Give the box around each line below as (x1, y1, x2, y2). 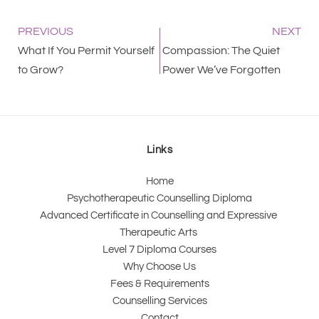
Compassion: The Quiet (162, 44, 280, 56)
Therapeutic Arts (120, 226, 199, 238)
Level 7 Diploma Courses (103, 244, 216, 255)
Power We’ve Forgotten (162, 63, 281, 75)
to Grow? (18, 63, 63, 75)
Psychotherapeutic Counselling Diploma (67, 192, 252, 204)
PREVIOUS (18, 25, 73, 37)
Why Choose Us (123, 261, 196, 272)
